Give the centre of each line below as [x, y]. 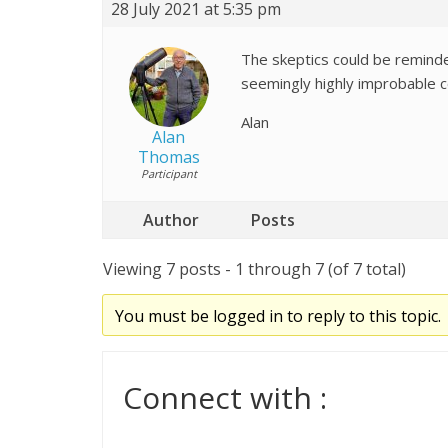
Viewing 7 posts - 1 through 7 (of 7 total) [254, 268]
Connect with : [225, 397]
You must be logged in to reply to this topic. [277, 315]
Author [171, 219]
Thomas [168, 156]
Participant [168, 173]
